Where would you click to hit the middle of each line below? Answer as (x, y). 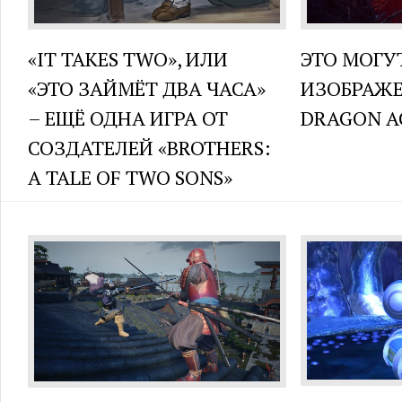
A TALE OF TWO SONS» (130, 178)
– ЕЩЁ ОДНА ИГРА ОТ (128, 118)
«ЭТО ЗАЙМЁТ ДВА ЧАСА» (147, 89)
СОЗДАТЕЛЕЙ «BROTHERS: (149, 148)
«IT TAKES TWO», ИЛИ (128, 59)
